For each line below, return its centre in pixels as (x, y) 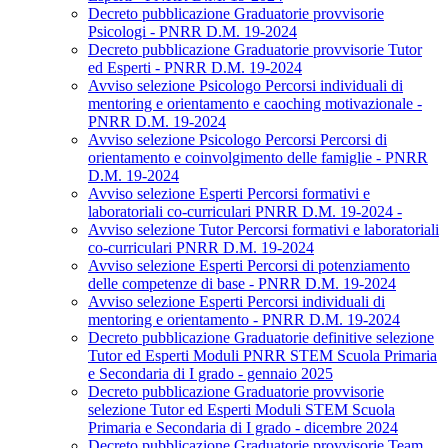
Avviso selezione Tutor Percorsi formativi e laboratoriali (263, 230)
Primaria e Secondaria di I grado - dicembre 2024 (243, 428)
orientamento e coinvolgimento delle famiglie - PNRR (258, 158)
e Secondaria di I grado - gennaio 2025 (210, 374)
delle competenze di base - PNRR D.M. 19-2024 (242, 284)
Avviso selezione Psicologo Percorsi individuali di (245, 86)
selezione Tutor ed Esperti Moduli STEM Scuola (241, 410)
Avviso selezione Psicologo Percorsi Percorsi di (237, 140)
